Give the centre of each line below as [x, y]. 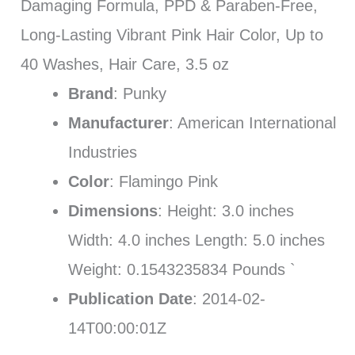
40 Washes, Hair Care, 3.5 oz [124, 64]
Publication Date [130, 298]
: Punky [139, 93]
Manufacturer [118, 122]
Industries [102, 152]
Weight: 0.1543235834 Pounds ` [181, 269]
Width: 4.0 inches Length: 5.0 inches [196, 240]
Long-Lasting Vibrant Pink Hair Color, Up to [172, 34]
